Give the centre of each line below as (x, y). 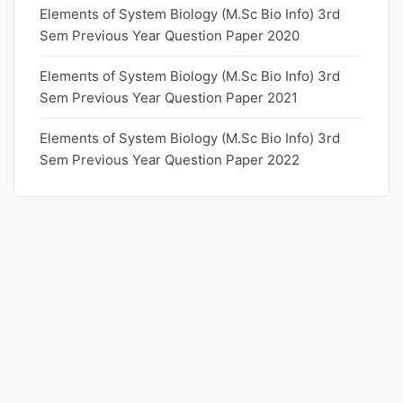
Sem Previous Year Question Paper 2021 (169, 98)
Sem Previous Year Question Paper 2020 (170, 36)
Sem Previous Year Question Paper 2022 (170, 160)
